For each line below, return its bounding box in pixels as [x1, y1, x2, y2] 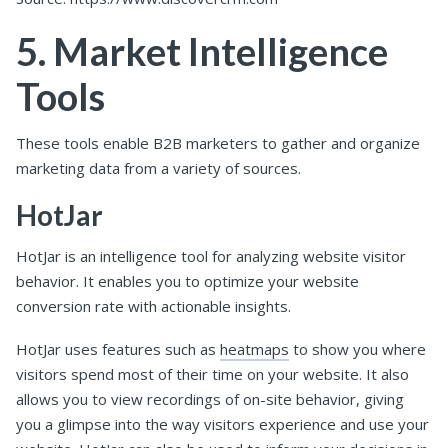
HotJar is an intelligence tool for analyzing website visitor [16, 246, 406, 267]
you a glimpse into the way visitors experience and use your [16, 414, 429, 435]
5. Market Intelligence [16, 27, 388, 74]
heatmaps [220, 339, 289, 360]
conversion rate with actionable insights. [16, 296, 291, 317]
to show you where [289, 339, 426, 360]
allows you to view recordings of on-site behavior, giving [16, 389, 404, 410]
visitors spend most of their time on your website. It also [16, 364, 409, 385]
